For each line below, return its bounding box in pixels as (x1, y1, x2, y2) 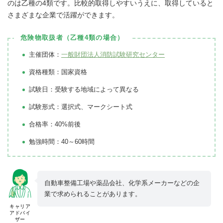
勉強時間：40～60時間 (29, 137, 95, 145)
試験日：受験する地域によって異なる (29, 85, 139, 93)
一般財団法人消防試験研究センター (61, 50, 165, 58)
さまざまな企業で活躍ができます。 (7, 10, 119, 19)
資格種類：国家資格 (29, 68, 87, 76)
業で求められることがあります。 (44, 190, 141, 198)
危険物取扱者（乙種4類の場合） (20, 33, 124, 41)
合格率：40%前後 (29, 120, 81, 128)
